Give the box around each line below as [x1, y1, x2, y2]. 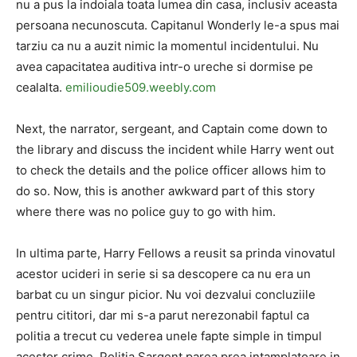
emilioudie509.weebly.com [65, 80, 216, 95]
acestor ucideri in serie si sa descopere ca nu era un [16, 266, 311, 281]
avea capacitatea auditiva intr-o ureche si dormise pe [16, 59, 313, 74]
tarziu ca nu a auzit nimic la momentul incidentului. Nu [16, 38, 319, 53]
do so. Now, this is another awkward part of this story [16, 183, 315, 198]
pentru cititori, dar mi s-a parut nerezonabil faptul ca [16, 308, 309, 323]
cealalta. [16, 80, 65, 95]
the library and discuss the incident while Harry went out [16, 142, 334, 157]
